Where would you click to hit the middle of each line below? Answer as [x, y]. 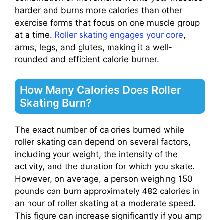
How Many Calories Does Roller [100, 90]
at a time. [35, 35]
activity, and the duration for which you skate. [105, 166]
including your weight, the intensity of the [96, 154]
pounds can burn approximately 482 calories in [107, 191]
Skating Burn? [56, 102]
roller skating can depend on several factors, [103, 142]
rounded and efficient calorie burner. [87, 60]
